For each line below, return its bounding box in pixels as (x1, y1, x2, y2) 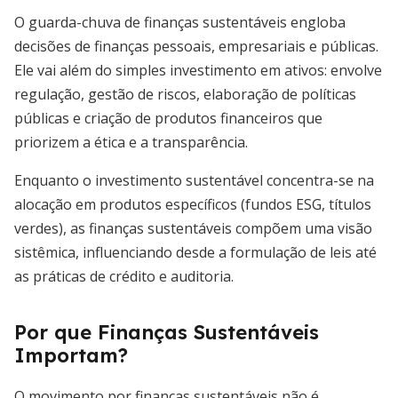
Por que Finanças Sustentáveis (14, 320, 319, 345)
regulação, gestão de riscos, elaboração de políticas (14, 84, 356, 104)
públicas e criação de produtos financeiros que (14, 108, 322, 128)
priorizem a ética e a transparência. (14, 132, 248, 152)
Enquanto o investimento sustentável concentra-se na (14, 171, 374, 190)
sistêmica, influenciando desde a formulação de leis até (14, 243, 377, 262)
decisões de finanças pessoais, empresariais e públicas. (14, 36, 378, 56)
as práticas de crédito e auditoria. (14, 267, 234, 286)
